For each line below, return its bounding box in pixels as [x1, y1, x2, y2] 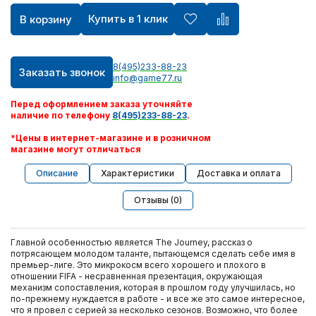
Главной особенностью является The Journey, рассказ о [11, 237, 253, 248]
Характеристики [100, 168, 174, 178]
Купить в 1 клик [87, 12, 168, 25]
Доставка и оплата [196, 168, 281, 178]
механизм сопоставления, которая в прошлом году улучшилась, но [11, 282, 296, 293]
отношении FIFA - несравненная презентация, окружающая [11, 271, 262, 281]
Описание [35, 168, 78, 178]
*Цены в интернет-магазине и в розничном [11, 133, 211, 143]
